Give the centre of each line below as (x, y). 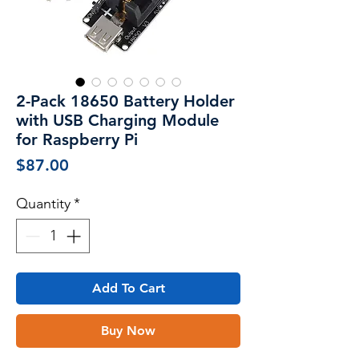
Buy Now (128, 330)
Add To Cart (128, 288)
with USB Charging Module (117, 120)
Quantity (43, 203)
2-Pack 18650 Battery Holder (125, 101)
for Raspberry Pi (77, 139)
